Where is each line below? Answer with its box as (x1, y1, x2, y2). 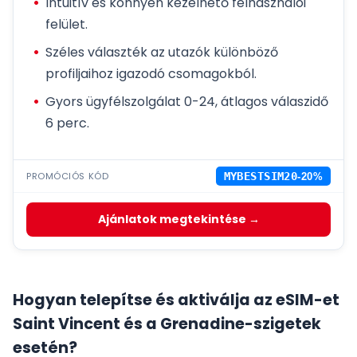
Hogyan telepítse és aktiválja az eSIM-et (13, 289, 339, 312)
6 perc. (45, 114, 89, 133)
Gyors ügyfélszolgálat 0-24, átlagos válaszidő (45, 92, 328, 112)
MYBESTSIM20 (223, 170, 298, 183)
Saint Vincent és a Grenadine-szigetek (13, 313, 321, 335)
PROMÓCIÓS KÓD (26, 169, 109, 182)
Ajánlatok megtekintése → (97, 211, 260, 228)
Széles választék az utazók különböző (45, 43, 278, 62)
